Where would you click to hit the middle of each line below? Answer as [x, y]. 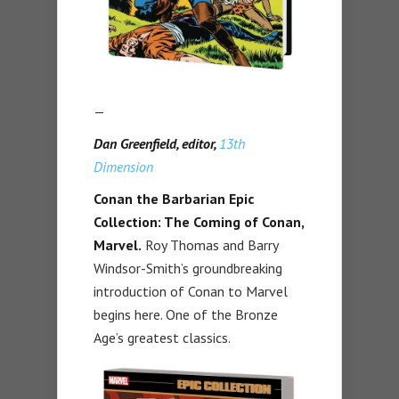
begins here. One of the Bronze [186, 315]
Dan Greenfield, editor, [156, 144]
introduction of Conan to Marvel [191, 292]
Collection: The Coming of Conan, [199, 222]
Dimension [123, 167]
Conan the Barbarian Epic [174, 199]
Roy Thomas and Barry [210, 245]
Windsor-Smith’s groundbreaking [188, 269]
